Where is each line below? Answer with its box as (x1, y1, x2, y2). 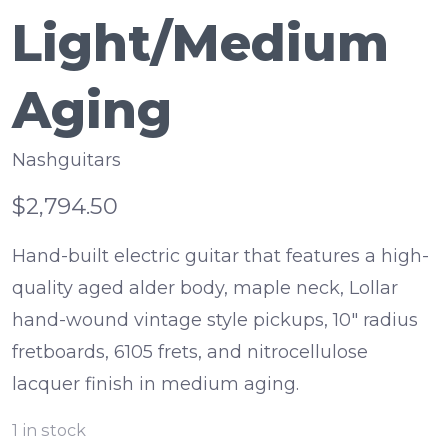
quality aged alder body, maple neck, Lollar (12, 277, 398, 300)
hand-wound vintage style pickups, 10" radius (12, 309, 418, 332)
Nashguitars (12, 149, 121, 172)
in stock (22, 420, 86, 441)
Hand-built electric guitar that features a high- (12, 245, 429, 268)
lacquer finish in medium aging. (12, 373, 304, 396)
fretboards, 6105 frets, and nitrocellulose (12, 341, 368, 364)
